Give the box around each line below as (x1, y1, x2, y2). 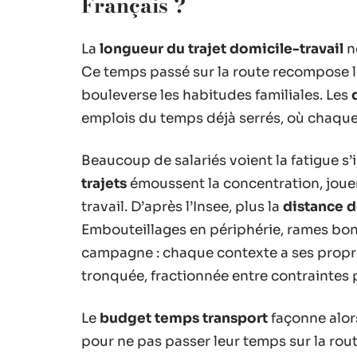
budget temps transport (100, 309, 268, 327)
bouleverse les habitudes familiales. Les (81, 86, 351, 104)
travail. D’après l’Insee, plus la (81, 198, 283, 215)
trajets (81, 175, 127, 192)
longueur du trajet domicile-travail (100, 40, 343, 57)
